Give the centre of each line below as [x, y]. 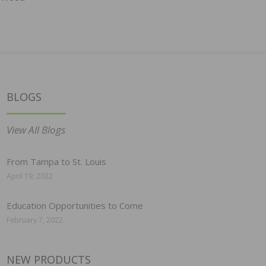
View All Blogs [36, 130]
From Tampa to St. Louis [56, 162]
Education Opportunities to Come [75, 206]
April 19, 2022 [30, 176]
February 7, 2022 [35, 220]
